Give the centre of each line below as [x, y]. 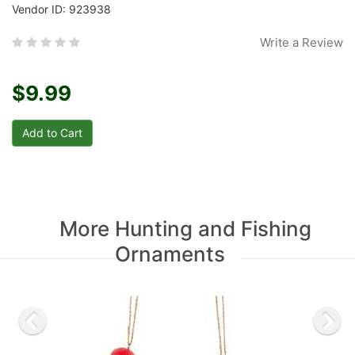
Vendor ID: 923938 [61, 10]
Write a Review [302, 43]
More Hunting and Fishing [185, 229]
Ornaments [170, 254]
